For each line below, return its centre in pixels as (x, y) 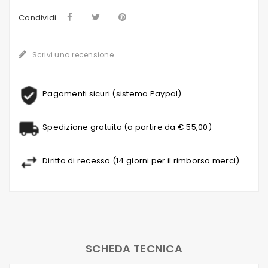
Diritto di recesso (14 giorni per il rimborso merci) (141, 160)
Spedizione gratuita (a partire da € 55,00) (127, 127)
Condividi (38, 18)
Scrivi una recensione (72, 54)
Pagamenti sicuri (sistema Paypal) (112, 93)
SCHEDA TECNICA (134, 248)
